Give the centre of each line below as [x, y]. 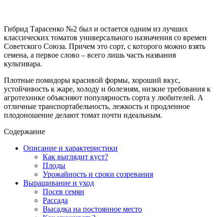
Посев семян [63, 191]
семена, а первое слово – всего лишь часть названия [90, 55]
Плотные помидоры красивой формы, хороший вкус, [92, 80]
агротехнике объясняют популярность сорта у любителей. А [104, 97]
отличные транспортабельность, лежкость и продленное [97, 106]
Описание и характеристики [70, 148]
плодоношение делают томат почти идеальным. [83, 115]
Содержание [24, 131]
